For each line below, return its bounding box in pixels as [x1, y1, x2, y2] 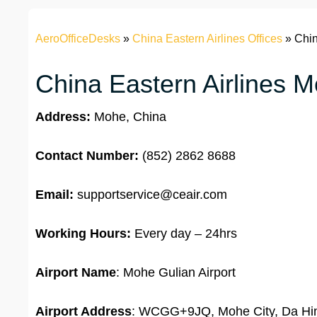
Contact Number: [35, 149, 139, 163]
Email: [35, 188, 74, 202]
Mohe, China [91, 110, 166, 125]
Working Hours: [35, 226, 131, 241]
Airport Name [35, 265, 116, 280]
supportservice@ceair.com [74, 188, 227, 202]
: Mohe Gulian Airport [116, 265, 236, 280]
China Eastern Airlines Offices [132, 33, 282, 45]
